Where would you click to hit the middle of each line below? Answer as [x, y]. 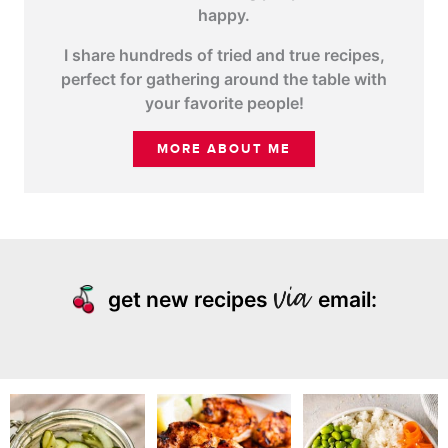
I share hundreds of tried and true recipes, [224, 55]
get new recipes [190, 300]
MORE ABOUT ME [224, 149]
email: [344, 300]
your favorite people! [224, 103]
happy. [224, 15]
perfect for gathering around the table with [224, 79]
